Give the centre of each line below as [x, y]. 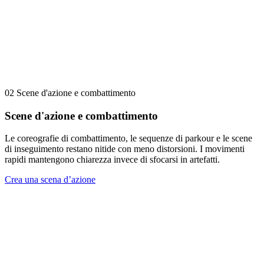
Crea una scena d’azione [50, 180]
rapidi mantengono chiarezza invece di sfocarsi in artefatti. [112, 160]
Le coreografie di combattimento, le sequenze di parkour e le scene [128, 138]
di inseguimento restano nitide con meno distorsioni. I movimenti [125, 149]
